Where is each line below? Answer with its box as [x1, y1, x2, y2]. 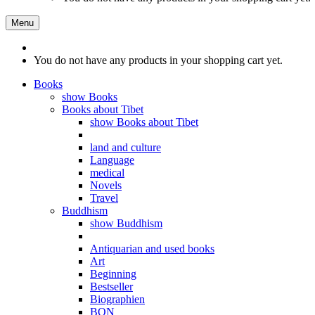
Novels [90, 179, 122, 191]
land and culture [90, 141, 161, 153]
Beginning [90, 268, 136, 280]
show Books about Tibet [90, 116, 198, 128]
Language [90, 154, 134, 166]
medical [90, 167, 124, 179]
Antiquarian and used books [90, 243, 214, 255]
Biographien [90, 293, 145, 305]
